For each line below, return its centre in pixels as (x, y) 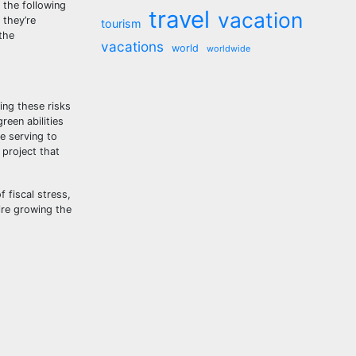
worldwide (228, 48)
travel (179, 19)
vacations (132, 46)
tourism (121, 23)
